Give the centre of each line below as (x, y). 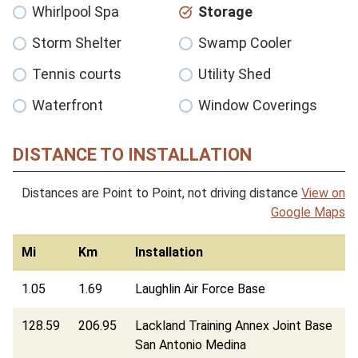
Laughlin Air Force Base (201, 288)
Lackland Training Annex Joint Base (234, 325)
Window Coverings (258, 105)
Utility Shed (235, 74)
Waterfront (68, 105)
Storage (225, 11)
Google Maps (308, 212)
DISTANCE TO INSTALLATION (132, 154)
